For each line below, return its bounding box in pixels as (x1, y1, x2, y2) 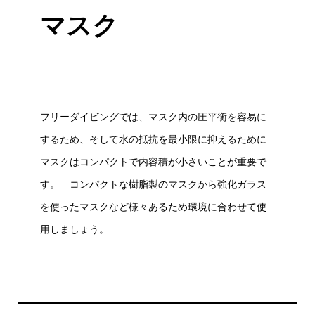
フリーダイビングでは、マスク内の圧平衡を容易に (39, 110, 266, 122)
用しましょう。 (39, 223, 109, 235)
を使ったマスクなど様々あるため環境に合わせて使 (39, 200, 266, 212)
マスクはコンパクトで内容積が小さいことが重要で (39, 155, 266, 167)
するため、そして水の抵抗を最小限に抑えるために (39, 133, 266, 145)
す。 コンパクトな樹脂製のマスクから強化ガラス (39, 178, 266, 190)
